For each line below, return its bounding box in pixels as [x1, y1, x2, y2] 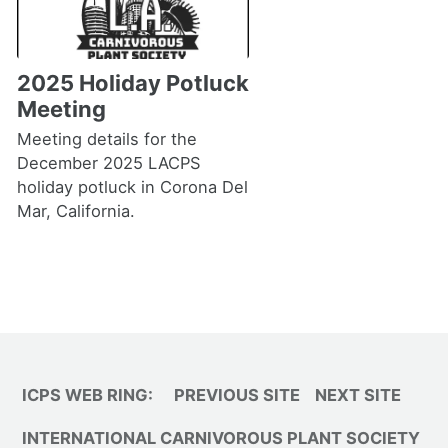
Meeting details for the [16, 129, 197, 149]
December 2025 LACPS [16, 153, 201, 173]
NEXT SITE [315, 385, 401, 405]
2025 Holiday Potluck [16, 69, 249, 96]
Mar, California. [16, 201, 135, 221]
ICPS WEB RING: [22, 385, 153, 405]
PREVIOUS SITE [174, 385, 300, 405]
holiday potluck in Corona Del [16, 177, 248, 197]
